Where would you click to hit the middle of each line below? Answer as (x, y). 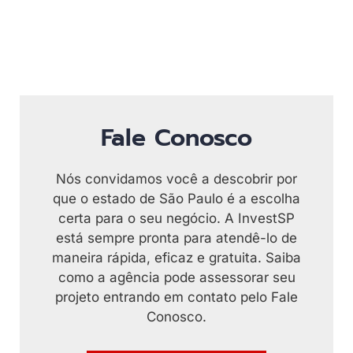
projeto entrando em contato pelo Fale (176, 297)
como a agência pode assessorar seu (176, 277)
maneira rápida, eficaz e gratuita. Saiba (176, 258)
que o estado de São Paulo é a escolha (176, 199)
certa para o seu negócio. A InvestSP (176, 218)
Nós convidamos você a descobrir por (176, 179)
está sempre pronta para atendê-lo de (176, 238)
